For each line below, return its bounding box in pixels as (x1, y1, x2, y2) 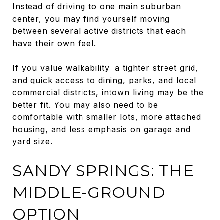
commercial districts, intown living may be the (12, 87, 204, 97)
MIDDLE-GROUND (12, 182, 165, 202)
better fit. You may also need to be (12, 99, 158, 110)
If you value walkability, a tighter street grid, (12, 62, 198, 73)
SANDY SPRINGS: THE (12, 161, 194, 180)
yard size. (12, 136, 53, 146)
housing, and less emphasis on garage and (12, 124, 191, 134)
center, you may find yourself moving (12, 13, 170, 24)
